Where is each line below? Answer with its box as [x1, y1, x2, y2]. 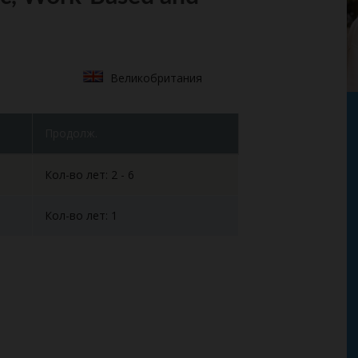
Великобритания [110, 70, 202, 86]
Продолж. [45, 125, 97, 141]
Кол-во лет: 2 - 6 [45, 167, 134, 182]
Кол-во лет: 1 [45, 208, 117, 223]
